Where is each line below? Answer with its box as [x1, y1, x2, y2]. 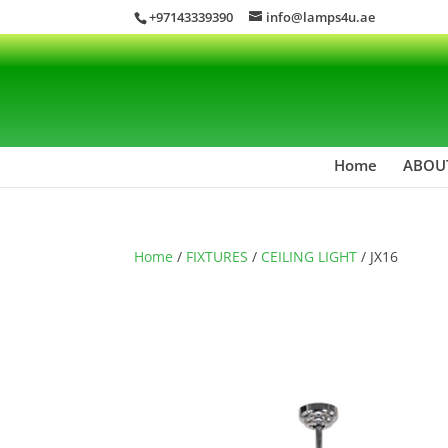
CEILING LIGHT [261, 246, 358, 266]
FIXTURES [186, 246, 249, 266]
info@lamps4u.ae [266, 7, 376, 26]
